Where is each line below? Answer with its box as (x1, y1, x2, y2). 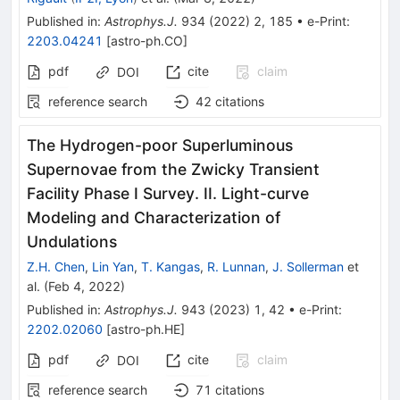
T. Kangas (141, 258, 200, 274)
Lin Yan (92, 258, 134, 274)
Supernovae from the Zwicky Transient (27, 159, 320, 179)
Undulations (27, 231, 117, 251)
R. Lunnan (207, 258, 265, 274)
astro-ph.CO (111, 32, 183, 48)
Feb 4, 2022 (48, 278, 121, 294)
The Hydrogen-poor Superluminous (27, 135, 293, 154)
